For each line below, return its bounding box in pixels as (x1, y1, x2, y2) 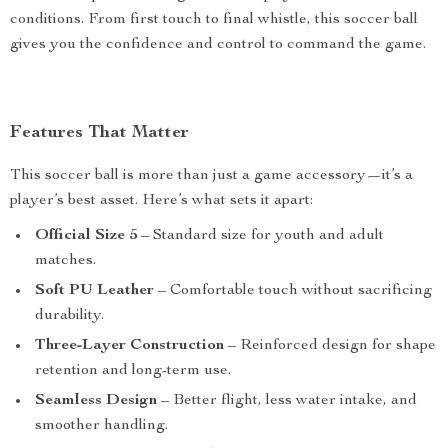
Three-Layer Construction (35, 338, 224, 354)
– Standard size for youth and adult (137, 228, 384, 244)
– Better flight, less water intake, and (157, 393, 417, 409)
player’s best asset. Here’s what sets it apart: (10, 193, 313, 209)
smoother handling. (35, 418, 168, 434)
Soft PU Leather (35, 283, 154, 299)
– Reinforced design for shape (224, 338, 436, 354)
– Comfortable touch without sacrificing (154, 283, 432, 299)
